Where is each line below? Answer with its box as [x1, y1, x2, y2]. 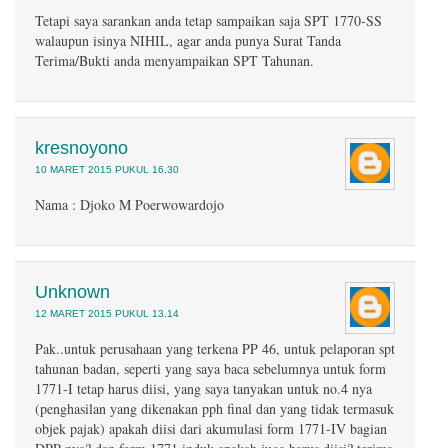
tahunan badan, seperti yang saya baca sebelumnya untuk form [35, 359, 386, 378]
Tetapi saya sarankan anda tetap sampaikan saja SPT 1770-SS [35, 11, 382, 30]
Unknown [35, 282, 110, 302]
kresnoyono [35, 138, 128, 158]
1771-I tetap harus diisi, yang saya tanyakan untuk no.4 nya [35, 379, 372, 398]
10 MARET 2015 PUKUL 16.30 [35, 164, 179, 175]
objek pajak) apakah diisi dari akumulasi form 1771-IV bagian [35, 419, 387, 438]
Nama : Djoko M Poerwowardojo [35, 195, 224, 214]
